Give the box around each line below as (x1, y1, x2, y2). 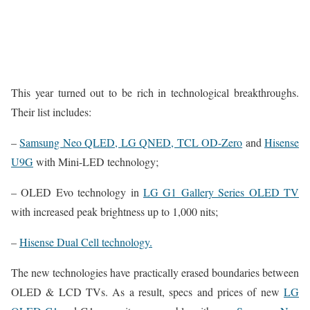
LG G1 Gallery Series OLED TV (143, 184, 299, 199)
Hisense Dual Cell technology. (19, 234, 152, 249)
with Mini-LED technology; (33, 154, 158, 169)
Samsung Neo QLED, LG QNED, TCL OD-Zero (19, 134, 243, 149)
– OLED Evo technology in (11, 184, 143, 199)
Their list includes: (11, 104, 91, 119)
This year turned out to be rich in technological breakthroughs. (11, 84, 299, 100)
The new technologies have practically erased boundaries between (11, 264, 299, 280)
